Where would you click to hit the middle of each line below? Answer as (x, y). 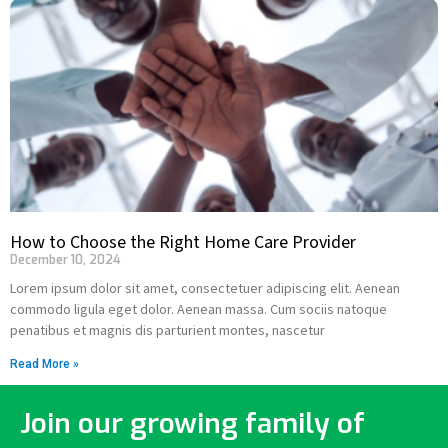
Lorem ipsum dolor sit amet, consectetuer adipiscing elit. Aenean (205, 288)
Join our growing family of (192, 423)
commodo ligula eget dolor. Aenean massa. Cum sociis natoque (198, 309)
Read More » (44, 364)
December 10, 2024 (65, 260)
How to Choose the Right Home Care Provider (183, 242)
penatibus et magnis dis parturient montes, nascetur (167, 330)
